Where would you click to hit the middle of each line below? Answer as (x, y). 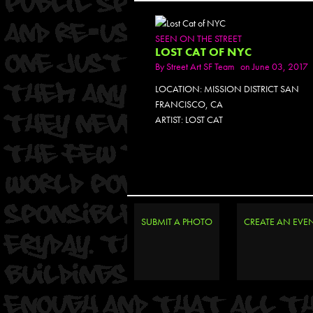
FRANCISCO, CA (189, 104)
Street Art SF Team (201, 66)
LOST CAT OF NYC (203, 52)
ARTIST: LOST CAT (189, 119)
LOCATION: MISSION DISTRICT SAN (227, 89)
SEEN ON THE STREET (198, 38)
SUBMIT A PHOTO (177, 221)
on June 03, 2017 (274, 66)
